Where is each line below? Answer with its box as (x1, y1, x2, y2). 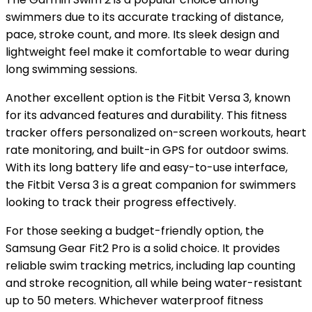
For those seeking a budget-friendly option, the (6, 223, 264, 239)
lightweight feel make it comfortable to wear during (6, 44, 289, 60)
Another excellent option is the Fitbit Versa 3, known (6, 90, 290, 106)
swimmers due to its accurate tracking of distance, (6, 9, 283, 25)
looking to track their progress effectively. (6, 194, 236, 210)
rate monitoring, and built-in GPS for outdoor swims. (6, 142, 288, 158)
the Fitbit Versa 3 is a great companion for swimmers (6, 177, 296, 193)
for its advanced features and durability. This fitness (6, 107, 287, 123)
